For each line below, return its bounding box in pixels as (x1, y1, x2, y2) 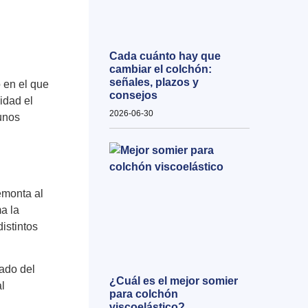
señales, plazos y (109, 76, 199, 88)
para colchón (109, 288, 178, 300)
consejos (109, 89, 157, 101)
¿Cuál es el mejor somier (109, 275, 238, 287)
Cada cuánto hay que (109, 49, 221, 62)
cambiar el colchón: (109, 63, 212, 75)
